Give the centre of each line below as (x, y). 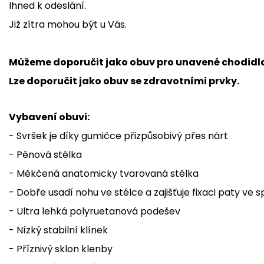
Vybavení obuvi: (49, 117)
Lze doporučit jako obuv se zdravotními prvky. (124, 81)
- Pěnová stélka (45, 154)
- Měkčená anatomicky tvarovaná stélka (105, 173)
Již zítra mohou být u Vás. (68, 24)
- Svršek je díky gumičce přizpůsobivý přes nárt (118, 136)
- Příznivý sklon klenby (61, 249)
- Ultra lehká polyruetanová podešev (95, 211)
